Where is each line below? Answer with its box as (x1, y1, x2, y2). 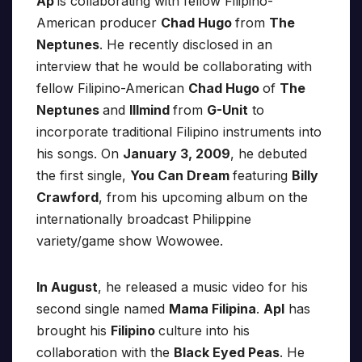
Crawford (36, 189, 99, 206)
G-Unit (207, 102, 248, 119)
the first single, (36, 167, 130, 184)
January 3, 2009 (123, 145, 230, 162)
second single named (36, 301, 169, 318)
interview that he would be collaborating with (36, 58, 312, 75)
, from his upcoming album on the (99, 189, 308, 206)
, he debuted (230, 145, 307, 162)
